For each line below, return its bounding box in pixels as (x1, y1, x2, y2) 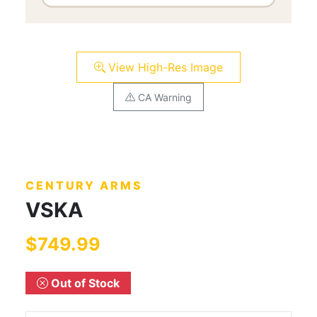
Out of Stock (51, 276, 120, 290)
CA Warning (138, 91, 192, 103)
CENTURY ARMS (25, 178, 143, 192)
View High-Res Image (108, 60, 223, 74)
